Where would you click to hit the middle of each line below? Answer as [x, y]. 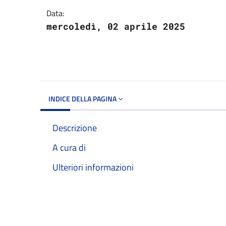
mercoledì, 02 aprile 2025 [116, 26]
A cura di [69, 147]
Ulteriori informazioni [93, 167]
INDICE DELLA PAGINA [83, 98]
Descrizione [75, 128]
